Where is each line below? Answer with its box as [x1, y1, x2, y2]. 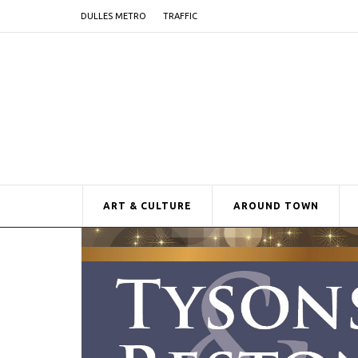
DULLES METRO [81, 11, 146, 21]
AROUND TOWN [233, 201, 319, 211]
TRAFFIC [163, 11, 197, 21]
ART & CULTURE [103, 201, 192, 211]
